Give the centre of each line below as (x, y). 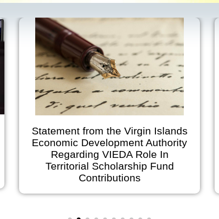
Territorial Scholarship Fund (109, 166)
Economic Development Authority (109, 143)
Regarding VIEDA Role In (109, 154)
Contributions (109, 178)
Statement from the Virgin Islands (109, 131)
